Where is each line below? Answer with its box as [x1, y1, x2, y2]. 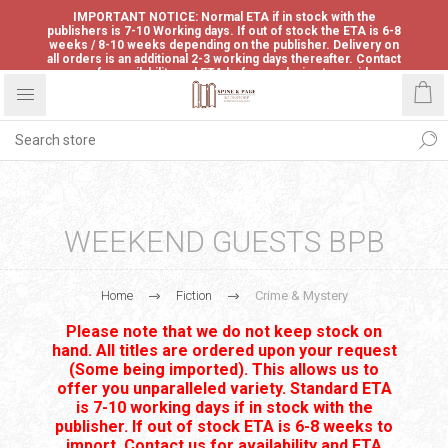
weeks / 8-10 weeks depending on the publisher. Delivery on [49, 38, 399, 52]
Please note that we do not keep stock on [66, 322, 382, 341]
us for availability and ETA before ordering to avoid [80, 66, 368, 80]
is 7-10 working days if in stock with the [75, 398, 373, 417]
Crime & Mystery [254, 288, 348, 303]
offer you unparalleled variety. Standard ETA [56, 379, 392, 398]
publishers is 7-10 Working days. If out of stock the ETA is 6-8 [47, 24, 401, 38]
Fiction [175, 288, 212, 303]
